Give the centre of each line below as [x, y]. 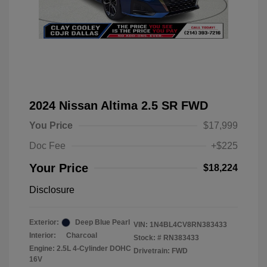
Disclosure [52, 190]
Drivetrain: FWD [161, 251]
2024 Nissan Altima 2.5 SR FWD [119, 105]
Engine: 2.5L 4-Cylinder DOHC [80, 249]
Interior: [43, 235]
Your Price [59, 168]
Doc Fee [47, 146]
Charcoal [82, 235]
